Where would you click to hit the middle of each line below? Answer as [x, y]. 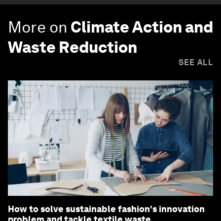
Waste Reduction [73, 47]
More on [38, 27]
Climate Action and [142, 27]
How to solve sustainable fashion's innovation [106, 209]
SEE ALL [196, 63]
